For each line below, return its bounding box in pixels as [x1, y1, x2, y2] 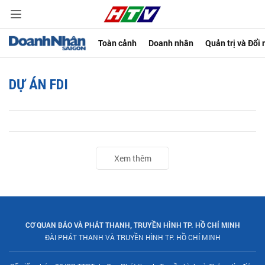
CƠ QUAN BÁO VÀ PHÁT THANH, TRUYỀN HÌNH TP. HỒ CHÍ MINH [25, 220, 240, 230]
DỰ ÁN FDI [9, 76, 68, 93]
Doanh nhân [148, 37, 194, 49]
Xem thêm [114, 153, 151, 164]
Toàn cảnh [98, 37, 137, 49]
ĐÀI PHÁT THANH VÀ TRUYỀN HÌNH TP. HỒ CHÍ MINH [44, 232, 221, 242]
